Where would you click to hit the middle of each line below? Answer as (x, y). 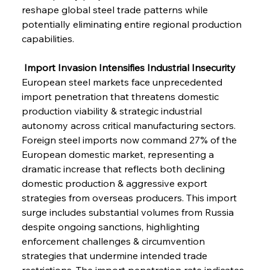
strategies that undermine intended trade (115, 255)
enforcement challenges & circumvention (114, 241)
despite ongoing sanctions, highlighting (111, 226)
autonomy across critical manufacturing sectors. (130, 125)
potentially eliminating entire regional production (133, 24)
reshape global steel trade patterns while (116, 9)
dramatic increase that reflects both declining (124, 168)
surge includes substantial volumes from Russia (129, 212)
